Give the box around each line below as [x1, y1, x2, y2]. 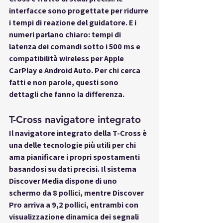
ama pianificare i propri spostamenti [9, 151, 141, 162]
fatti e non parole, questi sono [9, 77, 120, 88]
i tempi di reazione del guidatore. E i [9, 17, 138, 28]
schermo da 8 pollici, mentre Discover [9, 187, 145, 198]
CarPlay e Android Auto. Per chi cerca [9, 65, 142, 76]
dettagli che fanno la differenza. [9, 89, 124, 100]
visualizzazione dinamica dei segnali [9, 211, 140, 222]
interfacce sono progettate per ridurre [9, 5, 150, 16]
